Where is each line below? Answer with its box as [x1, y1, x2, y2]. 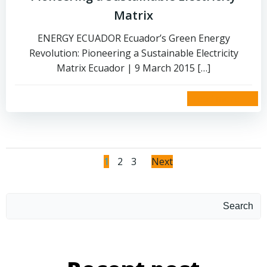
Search [223, 201, 253, 211]
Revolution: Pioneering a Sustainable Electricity [29, 46, 238, 60]
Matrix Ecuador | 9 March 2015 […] [57, 61, 210, 74]
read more [193, 92, 240, 105]
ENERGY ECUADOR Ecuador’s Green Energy [37, 32, 230, 45]
